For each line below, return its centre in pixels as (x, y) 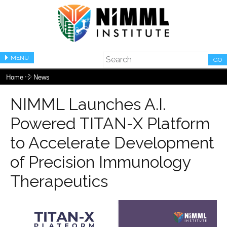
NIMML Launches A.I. (88, 104)
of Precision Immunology (100, 162)
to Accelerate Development (112, 142)
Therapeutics (59, 181)
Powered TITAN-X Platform (110, 123)
